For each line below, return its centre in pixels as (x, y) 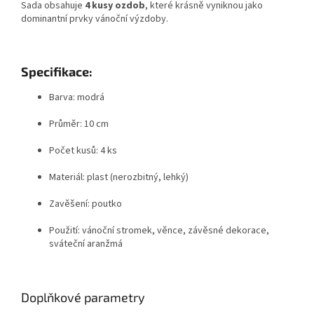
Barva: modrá (77, 98)
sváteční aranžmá (86, 244)
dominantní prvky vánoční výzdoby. (95, 19)
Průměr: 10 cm (79, 124)
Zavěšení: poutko (86, 204)
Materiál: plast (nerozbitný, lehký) (119, 178)
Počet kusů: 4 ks (83, 151)
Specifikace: (57, 72)
